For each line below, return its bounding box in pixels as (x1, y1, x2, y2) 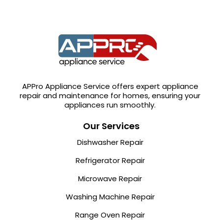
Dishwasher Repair (77, 137, 143, 148)
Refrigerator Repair (75, 155, 145, 166)
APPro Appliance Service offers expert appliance (22, 81, 198, 92)
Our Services (83, 120, 139, 133)
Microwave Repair (78, 173, 142, 184)
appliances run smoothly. (64, 100, 156, 110)
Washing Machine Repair (65, 192, 155, 202)
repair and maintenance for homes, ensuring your (20, 90, 200, 101)
